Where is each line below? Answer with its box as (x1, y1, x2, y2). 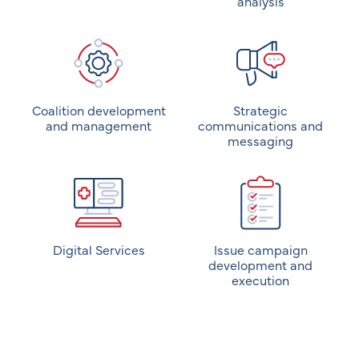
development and (208, 255, 313, 273)
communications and (198, 115, 323, 134)
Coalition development (31, 100, 166, 119)
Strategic (233, 100, 288, 119)
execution (232, 270, 289, 288)
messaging (228, 131, 293, 149)
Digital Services (52, 240, 145, 258)
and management (46, 115, 151, 134)
